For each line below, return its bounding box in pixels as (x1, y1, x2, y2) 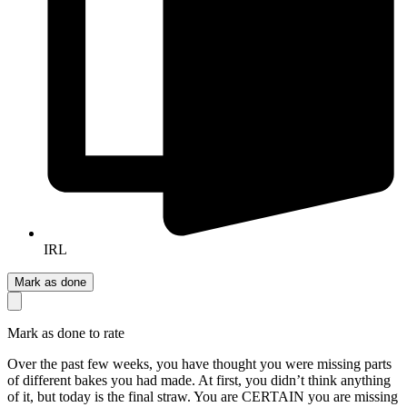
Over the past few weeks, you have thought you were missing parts (7, 355, 392, 372)
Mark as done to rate (7, 324, 124, 341)
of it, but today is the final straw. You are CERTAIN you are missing (7, 388, 398, 404)
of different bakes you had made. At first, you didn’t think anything (7, 372, 391, 388)
